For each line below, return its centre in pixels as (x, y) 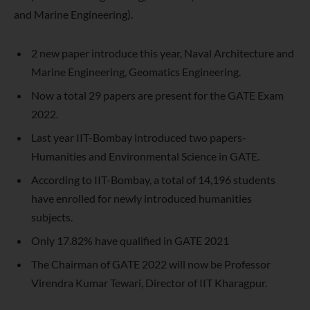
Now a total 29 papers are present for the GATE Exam (157, 95)
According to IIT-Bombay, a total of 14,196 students (153, 180)
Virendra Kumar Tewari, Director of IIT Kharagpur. (149, 283)
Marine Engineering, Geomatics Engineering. (136, 72)
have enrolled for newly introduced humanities (142, 199)
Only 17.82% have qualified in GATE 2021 (130, 241)
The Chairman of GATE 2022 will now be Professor (151, 264)
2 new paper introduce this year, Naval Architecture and (163, 53)
